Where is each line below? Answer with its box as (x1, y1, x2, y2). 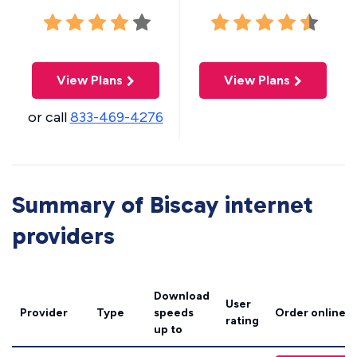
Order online (275, 306, 346, 320)
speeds (154, 306, 194, 320)
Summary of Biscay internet (12, 190, 313, 219)
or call (27, 108, 70, 126)
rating (226, 314, 259, 328)
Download (154, 289, 210, 303)
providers (12, 222, 115, 250)
